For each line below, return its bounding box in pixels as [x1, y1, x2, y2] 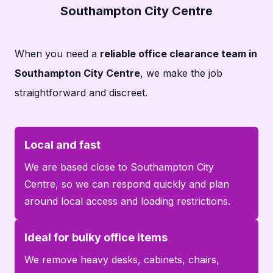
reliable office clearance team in [100, 47, 257, 60]
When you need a [15, 47, 100, 60]
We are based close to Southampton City [24, 160, 214, 173]
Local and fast [24, 138, 101, 151]
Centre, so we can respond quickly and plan [24, 177, 229, 190]
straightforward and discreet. [15, 86, 147, 99]
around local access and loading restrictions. [24, 194, 230, 207]
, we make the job [140, 66, 222, 79]
